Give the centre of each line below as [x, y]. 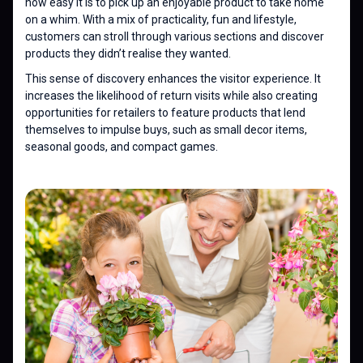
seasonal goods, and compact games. [122, 147]
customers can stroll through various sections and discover [175, 37]
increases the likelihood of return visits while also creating [171, 96]
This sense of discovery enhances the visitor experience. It [173, 79]
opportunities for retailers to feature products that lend [165, 113]
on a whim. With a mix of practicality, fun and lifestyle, [161, 20]
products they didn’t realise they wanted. [128, 54]
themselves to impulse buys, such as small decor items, [166, 130]
